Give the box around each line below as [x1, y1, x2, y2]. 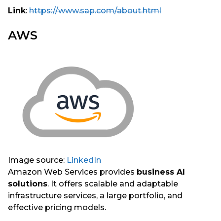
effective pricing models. [8, 203, 108, 213]
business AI [137, 167, 185, 177]
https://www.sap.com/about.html [29, 5, 161, 15]
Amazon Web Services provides [8, 167, 137, 177]
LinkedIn [67, 155, 101, 165]
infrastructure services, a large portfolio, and [8, 191, 183, 201]
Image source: [8, 155, 67, 165]
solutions [8, 179, 47, 189]
